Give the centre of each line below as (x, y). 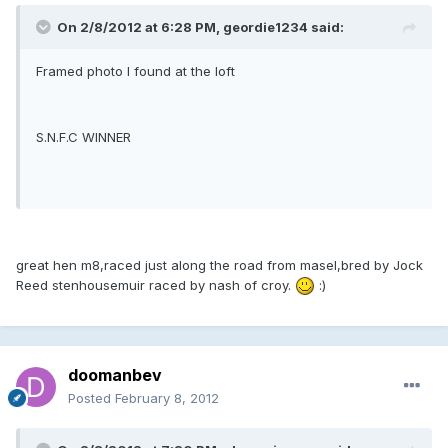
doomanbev (115, 374)
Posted (91, 397)
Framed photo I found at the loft (135, 70)
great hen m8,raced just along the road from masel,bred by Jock (219, 264)
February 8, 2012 (167, 397)
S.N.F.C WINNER (83, 136)
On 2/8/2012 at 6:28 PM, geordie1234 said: (200, 26)
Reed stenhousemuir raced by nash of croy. (155, 284)
